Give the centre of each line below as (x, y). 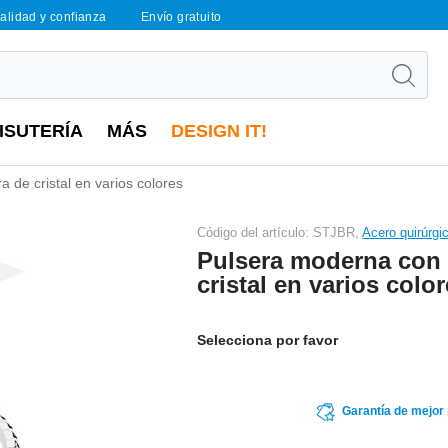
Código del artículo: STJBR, (280, 232)
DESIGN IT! (219, 131)
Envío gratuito (181, 17)
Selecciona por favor (268, 339)
